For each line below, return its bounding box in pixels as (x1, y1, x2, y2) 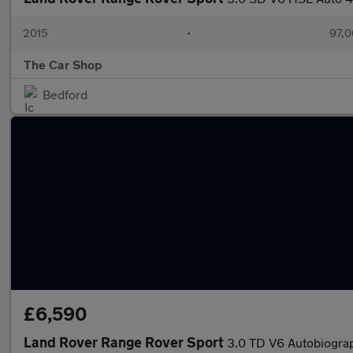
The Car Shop (24, 57, 102, 72)
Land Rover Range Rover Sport (24, 333, 227, 351)
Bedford (43, 87, 87, 102)
